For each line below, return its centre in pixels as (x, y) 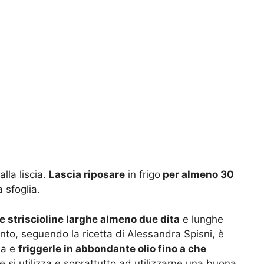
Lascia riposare (87, 175)
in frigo (143, 175)
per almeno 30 (197, 175)
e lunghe (202, 219)
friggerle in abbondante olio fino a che (112, 248)
